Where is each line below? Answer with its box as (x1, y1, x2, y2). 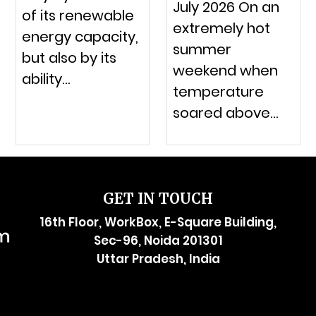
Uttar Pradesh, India (96, 250, 220, 267)
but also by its (22, 47, 117, 68)
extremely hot (173, 18, 270, 38)
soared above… (173, 102, 278, 123)
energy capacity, (22, 26, 139, 47)
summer (173, 39, 231, 59)
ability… (22, 68, 71, 89)
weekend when (173, 60, 278, 80)
